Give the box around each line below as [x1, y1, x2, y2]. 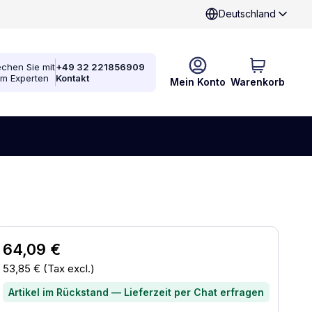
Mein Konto [170, 76, 226, 88]
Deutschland [219, 8, 276, 19]
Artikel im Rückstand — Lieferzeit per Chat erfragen [8, 286, 264, 298]
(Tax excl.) [40, 262, 95, 275]
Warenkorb [231, 76, 285, 88]
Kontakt [56, 72, 89, 84]
